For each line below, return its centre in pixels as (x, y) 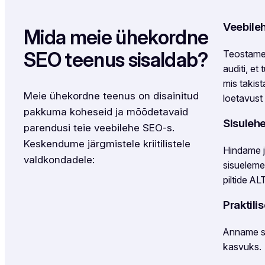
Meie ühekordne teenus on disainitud (111, 95)
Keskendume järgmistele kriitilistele (107, 143)
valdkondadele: (59, 159)
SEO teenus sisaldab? (116, 59)
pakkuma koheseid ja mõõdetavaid (106, 111)
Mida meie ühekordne (116, 37)
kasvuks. (243, 246)
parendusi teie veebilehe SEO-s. (99, 127)
